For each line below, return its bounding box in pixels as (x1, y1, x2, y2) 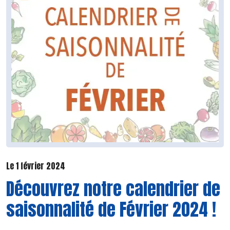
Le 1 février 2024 (6, 160, 65, 172)
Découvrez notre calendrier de (6, 175, 220, 202)
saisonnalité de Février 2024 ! (6, 196, 216, 222)
